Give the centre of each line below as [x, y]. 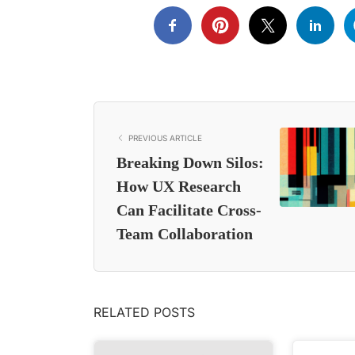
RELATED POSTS [144, 312]
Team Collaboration [185, 233]
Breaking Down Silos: [190, 162]
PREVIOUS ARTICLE [165, 137]
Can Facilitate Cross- [189, 210]
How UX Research [179, 186]
